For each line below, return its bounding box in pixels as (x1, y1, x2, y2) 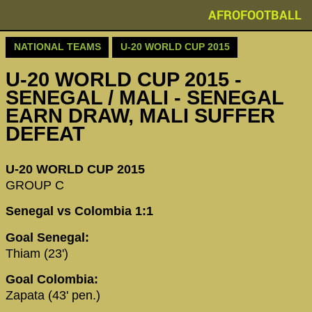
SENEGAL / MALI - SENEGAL (6, 86, 283, 109)
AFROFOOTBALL (208, 6, 302, 23)
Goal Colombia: (6, 272, 98, 286)
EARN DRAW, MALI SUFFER (6, 104, 275, 127)
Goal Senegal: (6, 230, 93, 244)
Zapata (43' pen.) (6, 288, 100, 302)
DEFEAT (6, 123, 85, 146)
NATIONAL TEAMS (13, 41, 101, 53)
